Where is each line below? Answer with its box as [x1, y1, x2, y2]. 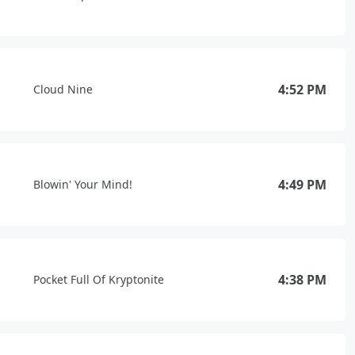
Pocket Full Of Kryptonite [33, 272, 164, 287]
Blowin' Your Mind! [33, 177, 132, 192]
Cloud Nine [33, 82, 93, 97]
